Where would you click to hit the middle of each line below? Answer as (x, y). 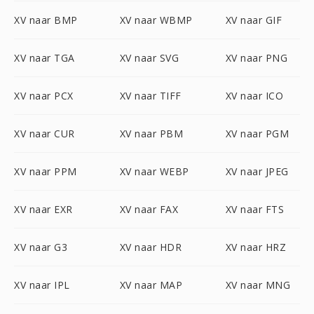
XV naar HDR (151, 247)
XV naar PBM (151, 134)
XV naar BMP (46, 20)
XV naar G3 (41, 247)
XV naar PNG (257, 58)
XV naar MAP (151, 285)
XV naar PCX (44, 96)
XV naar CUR (45, 134)
